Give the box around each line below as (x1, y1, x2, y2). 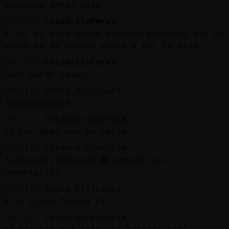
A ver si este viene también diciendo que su (3, 28, 223, 38)
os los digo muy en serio (3, 126, 126, 136)
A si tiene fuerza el (3, 196, 106, 206)
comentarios (3, 167, 60, 177)
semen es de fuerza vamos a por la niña (3, 40, 198, 51)
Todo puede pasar (3, 69, 85, 79)
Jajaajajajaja (3, 98, 70, 108)
